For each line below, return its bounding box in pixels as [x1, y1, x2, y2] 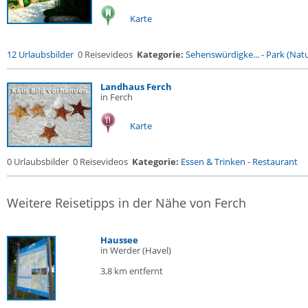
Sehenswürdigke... [186, 48, 259, 60]
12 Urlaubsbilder [7, 48, 74, 60]
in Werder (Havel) [100, 244, 171, 256]
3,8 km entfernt [100, 265, 163, 277]
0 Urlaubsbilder [7, 155, 69, 168]
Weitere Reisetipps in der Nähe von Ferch [7, 195, 246, 211]
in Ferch [100, 91, 133, 103]
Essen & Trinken [181, 155, 245, 168]
